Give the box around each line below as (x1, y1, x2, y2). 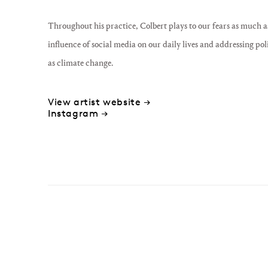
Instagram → (48, 107, 109, 119)
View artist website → (48, 96, 151, 108)
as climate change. (48, 58, 113, 68)
